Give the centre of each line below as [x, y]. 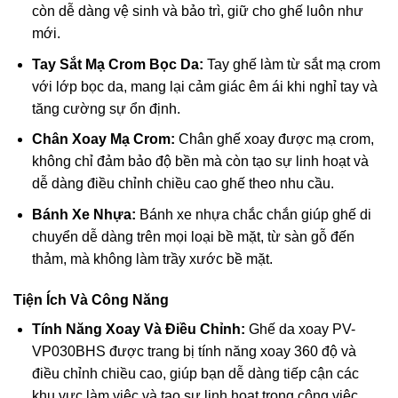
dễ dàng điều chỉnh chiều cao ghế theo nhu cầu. [183, 184]
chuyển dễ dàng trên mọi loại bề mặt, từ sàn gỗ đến [193, 236]
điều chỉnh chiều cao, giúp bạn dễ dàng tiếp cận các [195, 373]
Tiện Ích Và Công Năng [91, 299]
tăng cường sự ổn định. [106, 108]
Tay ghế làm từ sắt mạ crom [291, 64]
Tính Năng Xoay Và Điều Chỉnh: [138, 329]
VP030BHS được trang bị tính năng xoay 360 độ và [194, 351]
